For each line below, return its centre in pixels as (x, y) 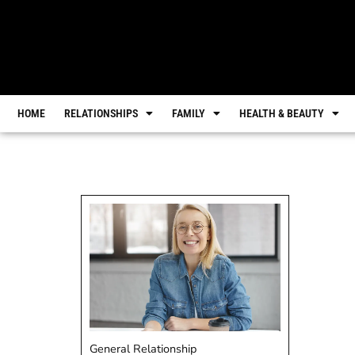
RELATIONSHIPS (101, 113)
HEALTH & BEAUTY (282, 113)
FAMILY (189, 113)
